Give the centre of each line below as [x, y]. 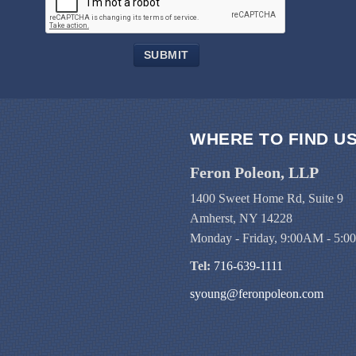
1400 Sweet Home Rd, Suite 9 [267, 198]
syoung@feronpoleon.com [257, 294]
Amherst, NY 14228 [241, 218]
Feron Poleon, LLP [254, 172]
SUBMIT [166, 55]
